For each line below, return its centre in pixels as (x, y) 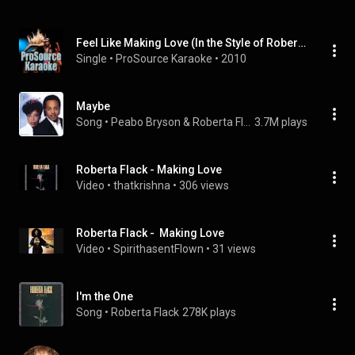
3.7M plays (281, 122)
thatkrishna (142, 185)
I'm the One (105, 296)
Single (92, 59)
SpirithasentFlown (158, 249)
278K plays (209, 312)
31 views (234, 249)
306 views (204, 185)
